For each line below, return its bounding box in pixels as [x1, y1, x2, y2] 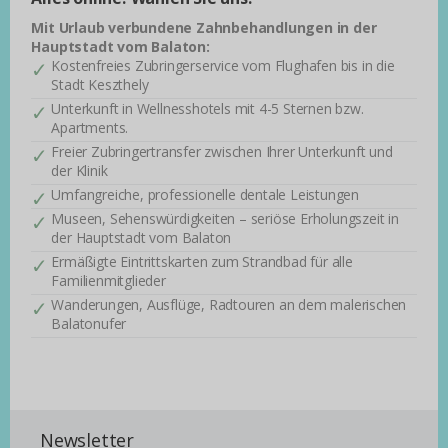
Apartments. [51, 117, 129, 137]
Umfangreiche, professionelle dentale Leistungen [51, 184, 359, 204]
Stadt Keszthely [51, 74, 149, 94]
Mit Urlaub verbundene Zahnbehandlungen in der [31, 17, 377, 37]
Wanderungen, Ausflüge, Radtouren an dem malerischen [51, 294, 407, 314]
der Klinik [51, 160, 108, 180]
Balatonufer [51, 313, 127, 333]
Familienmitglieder [51, 270, 166, 290]
